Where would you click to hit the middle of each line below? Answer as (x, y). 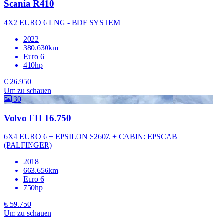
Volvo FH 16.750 (38, 118)
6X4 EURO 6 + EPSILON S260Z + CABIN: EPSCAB (91, 137)
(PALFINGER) (28, 145)
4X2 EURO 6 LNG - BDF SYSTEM (62, 22)
